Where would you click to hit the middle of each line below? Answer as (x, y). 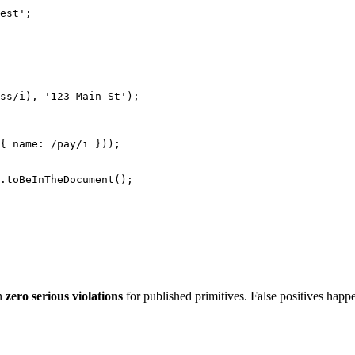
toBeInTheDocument (60, 179)
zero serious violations (64, 296)
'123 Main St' (86, 96)
